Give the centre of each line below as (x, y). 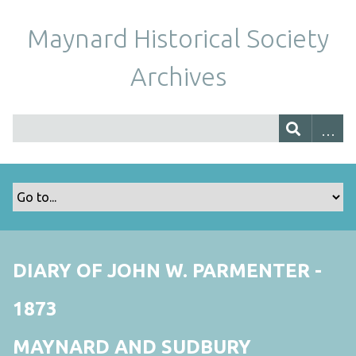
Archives (178, 76)
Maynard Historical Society (178, 38)
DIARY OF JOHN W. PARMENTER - (167, 271)
